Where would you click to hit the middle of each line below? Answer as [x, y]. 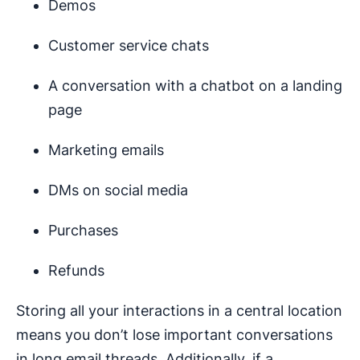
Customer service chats [129, 46]
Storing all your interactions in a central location [179, 311]
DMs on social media [118, 190]
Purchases [83, 231]
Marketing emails [106, 150]
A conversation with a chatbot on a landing [195, 86]
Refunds [76, 271]
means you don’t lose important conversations [174, 335]
